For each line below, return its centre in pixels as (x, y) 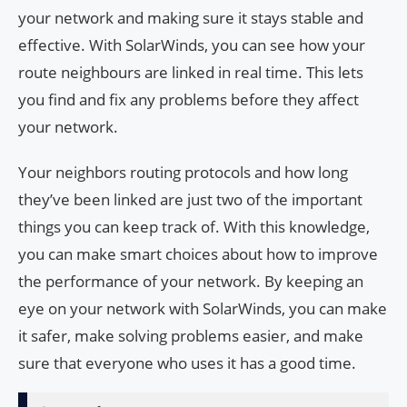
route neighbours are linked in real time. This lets (191, 72)
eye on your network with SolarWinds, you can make (203, 308)
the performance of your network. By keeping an (191, 281)
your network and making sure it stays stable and (191, 17)
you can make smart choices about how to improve (198, 253)
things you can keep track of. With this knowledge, (194, 226)
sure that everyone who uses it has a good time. (187, 362)
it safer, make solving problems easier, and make (191, 335)
